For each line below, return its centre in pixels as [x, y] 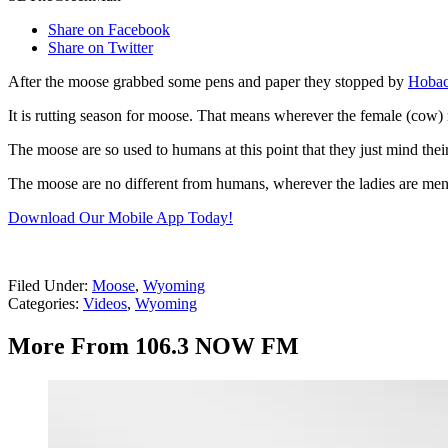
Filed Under [46, 286]
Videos [105, 304]
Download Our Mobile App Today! [120, 218]
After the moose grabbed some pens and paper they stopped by [208, 82]
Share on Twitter [100, 48]
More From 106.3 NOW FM [153, 346]
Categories [41, 304]
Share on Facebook [109, 30]
